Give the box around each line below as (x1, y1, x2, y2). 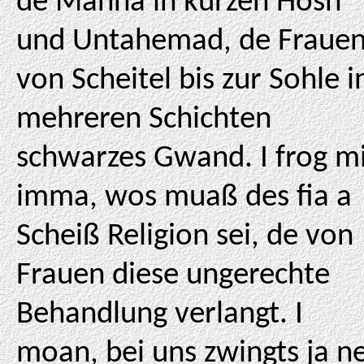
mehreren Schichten (16, 104, 271, 136)
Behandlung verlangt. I (16, 299, 303, 331)
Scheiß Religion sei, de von (16, 221, 353, 253)
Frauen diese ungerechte (16, 260, 330, 292)
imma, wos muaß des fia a (16, 182, 352, 214)
